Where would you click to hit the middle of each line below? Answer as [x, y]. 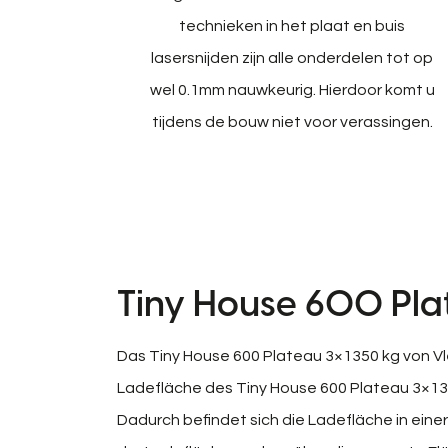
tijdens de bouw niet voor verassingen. [292, 121]
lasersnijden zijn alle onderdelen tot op [292, 57]
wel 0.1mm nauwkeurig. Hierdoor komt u [292, 89]
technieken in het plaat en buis [292, 25]
